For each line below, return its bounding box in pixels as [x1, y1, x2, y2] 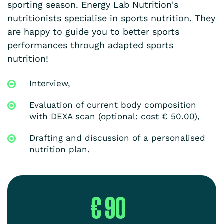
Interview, [29, 78, 70, 88]
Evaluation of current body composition [29, 99, 196, 110]
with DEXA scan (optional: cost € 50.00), [29, 111, 200, 121]
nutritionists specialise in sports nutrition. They [7, 12, 215, 23]
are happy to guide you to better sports [7, 26, 179, 37]
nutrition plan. [29, 144, 90, 154]
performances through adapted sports [7, 39, 173, 50]
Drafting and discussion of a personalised [29, 132, 205, 143]
